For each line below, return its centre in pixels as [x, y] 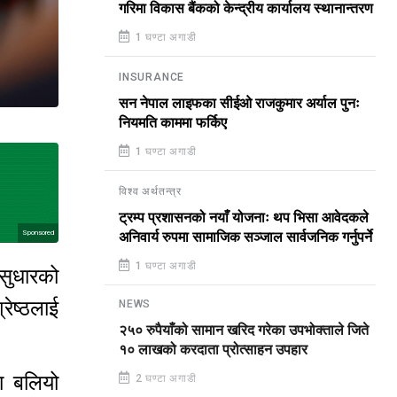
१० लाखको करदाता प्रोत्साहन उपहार [213, 352]
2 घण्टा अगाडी [164, 380]
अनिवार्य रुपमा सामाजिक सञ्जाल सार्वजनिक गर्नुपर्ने [245, 237]
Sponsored [38, 233]
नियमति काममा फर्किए [173, 123]
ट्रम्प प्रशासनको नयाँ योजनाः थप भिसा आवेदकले [244, 218]
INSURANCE [152, 77]
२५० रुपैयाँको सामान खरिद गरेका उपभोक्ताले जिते [244, 332]
